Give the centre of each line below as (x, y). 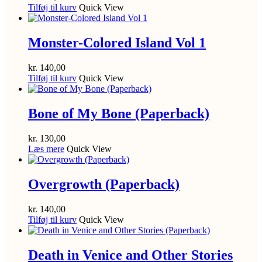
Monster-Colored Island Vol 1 (117, 43)
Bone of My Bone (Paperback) (119, 113)
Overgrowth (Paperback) (104, 184)
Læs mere (46, 149)
